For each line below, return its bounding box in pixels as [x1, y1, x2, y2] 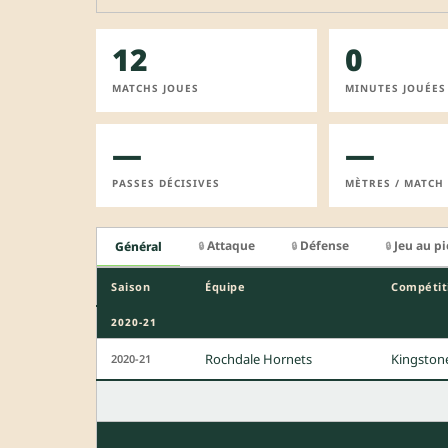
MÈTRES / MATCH [344, 175, 444, 190]
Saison [111, 279, 150, 295]
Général [115, 238, 162, 256]
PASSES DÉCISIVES [112, 175, 220, 190]
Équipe [205, 279, 245, 295]
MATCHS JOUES [112, 80, 199, 95]
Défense [300, 236, 349, 254]
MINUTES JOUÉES [344, 80, 446, 95]
